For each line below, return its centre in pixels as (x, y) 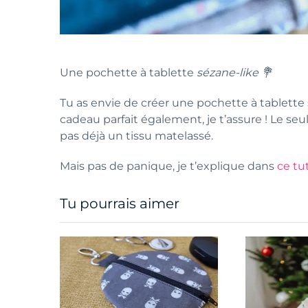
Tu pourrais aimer (120, 204)
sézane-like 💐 (234, 73)
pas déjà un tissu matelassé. (138, 136)
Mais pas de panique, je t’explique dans (168, 166)
